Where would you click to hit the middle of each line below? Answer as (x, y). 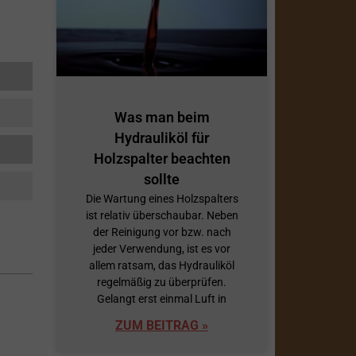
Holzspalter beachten (162, 159)
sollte (162, 180)
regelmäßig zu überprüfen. (162, 282)
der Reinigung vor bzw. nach (162, 232)
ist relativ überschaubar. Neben (162, 216)
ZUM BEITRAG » (162, 326)
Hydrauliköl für (162, 138)
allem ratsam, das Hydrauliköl (162, 266)
